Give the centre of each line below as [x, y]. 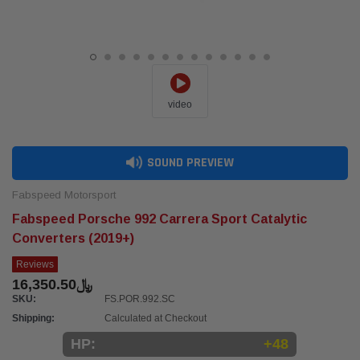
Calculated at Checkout [155, 318]
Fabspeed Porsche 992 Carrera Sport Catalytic [160, 219]
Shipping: [33, 318]
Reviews [35, 264]
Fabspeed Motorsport [64, 195]
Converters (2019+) [73, 238]
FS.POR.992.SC [140, 299]
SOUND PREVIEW [189, 163]
